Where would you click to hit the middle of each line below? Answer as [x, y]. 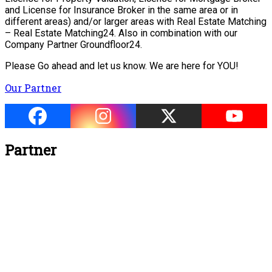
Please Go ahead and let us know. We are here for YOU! [122, 66]
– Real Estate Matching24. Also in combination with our [121, 33]
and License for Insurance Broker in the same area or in [121, 10]
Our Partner [33, 87]
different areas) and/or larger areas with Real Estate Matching [136, 21]
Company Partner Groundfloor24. [73, 44]
